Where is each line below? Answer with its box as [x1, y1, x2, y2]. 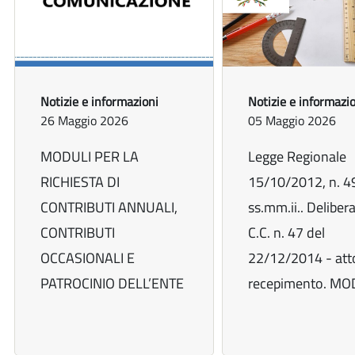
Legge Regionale [247, 146, 346, 168]
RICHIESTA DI [40, 171, 120, 193]
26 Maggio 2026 [40, 111, 128, 131]
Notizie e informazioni [40, 92, 158, 112]
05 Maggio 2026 [247, 111, 336, 131]
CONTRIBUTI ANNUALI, [40, 197, 177, 219]
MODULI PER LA [40, 146, 139, 168]
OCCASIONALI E [40, 247, 135, 269]
